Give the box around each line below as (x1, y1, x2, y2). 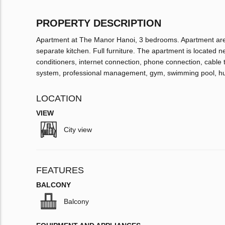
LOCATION (36, 93, 82, 104)
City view (64, 126, 92, 134)
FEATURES (36, 165, 84, 176)
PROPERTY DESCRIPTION (36, 18, 161, 29)
